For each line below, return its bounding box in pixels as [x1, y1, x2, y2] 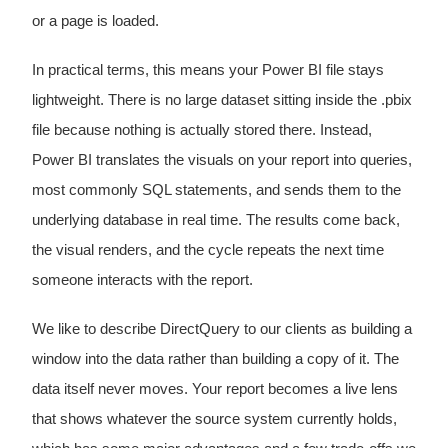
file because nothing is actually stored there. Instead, [31, 122, 372, 138]
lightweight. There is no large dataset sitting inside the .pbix [31, 92, 412, 108]
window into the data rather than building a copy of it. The [31, 351, 399, 368]
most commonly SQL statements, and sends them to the [31, 182, 401, 198]
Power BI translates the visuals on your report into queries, [31, 152, 412, 168]
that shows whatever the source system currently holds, [31, 411, 397, 428]
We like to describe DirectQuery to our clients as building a [31, 321, 412, 338]
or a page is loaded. [31, 12, 159, 29]
